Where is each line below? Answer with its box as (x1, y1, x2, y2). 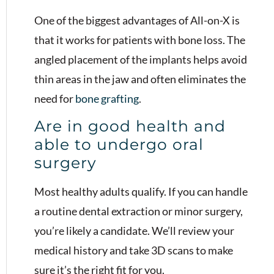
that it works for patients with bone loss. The (34, 32, 245, 46)
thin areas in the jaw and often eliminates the (34, 72, 246, 86)
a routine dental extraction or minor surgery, (34, 204, 243, 218)
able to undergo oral (34, 135, 204, 154)
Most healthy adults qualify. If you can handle (34, 185, 248, 199)
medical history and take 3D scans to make (34, 243, 233, 257)
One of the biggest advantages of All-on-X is (34, 13, 240, 27)
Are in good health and (34, 117, 226, 136)
